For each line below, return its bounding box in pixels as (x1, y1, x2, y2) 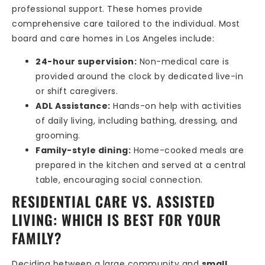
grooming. (35, 130, 80, 142)
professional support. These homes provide (12, 2, 203, 15)
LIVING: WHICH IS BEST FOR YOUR (12, 209, 221, 231)
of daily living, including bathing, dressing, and (35, 115, 238, 127)
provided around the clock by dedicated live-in (35, 70, 243, 83)
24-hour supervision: (35, 56, 137, 68)
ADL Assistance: (35, 100, 111, 112)
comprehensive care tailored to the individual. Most (12, 17, 240, 30)
